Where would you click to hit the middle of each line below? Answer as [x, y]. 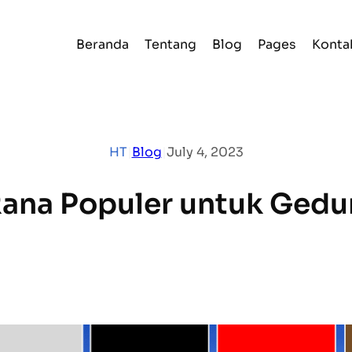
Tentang [170, 45]
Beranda [103, 45]
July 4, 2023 [205, 152]
